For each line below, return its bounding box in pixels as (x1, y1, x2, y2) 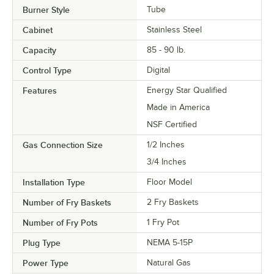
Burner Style (23, 5, 70, 15)
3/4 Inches (147, 157, 187, 167)
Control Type (23, 65, 72, 76)
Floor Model (147, 177, 192, 187)
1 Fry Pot (147, 218, 179, 228)
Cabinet (23, 25, 53, 35)
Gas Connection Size (23, 140, 103, 150)
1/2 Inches (147, 140, 185, 150)
